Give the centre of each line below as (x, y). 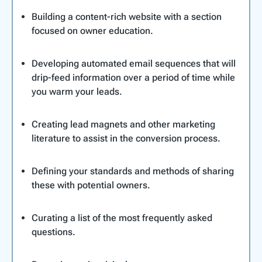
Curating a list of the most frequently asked (122, 218)
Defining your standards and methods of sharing (133, 171)
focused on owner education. (92, 30)
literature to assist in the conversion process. (126, 138)
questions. (54, 232)
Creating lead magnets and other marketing (123, 124)
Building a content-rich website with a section (127, 16)
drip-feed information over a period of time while (133, 77)
